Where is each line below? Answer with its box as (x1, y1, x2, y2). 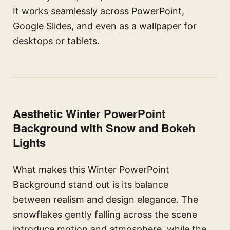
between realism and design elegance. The (13, 194, 198, 205)
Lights (13, 134, 46, 151)
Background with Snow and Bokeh (13, 120, 195, 137)
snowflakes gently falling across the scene (13, 209, 197, 220)
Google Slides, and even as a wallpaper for (13, 21, 197, 32)
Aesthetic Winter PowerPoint (13, 105, 165, 122)
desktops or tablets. (13, 35, 100, 47)
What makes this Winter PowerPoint (13, 164, 169, 176)
